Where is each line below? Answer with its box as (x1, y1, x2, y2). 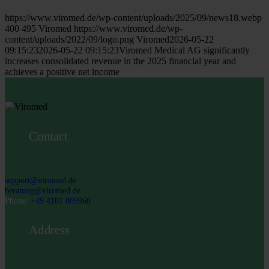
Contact (29, 128, 68, 144)
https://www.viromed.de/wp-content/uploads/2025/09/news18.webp (5, 12, 262, 23)
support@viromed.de (5, 175, 76, 186)
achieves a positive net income (5, 66, 119, 77)
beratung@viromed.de (5, 186, 80, 196)
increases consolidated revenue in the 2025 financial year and (5, 55, 236, 66)
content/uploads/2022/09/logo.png (5, 34, 134, 44)
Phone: (5, 196, 31, 206)
